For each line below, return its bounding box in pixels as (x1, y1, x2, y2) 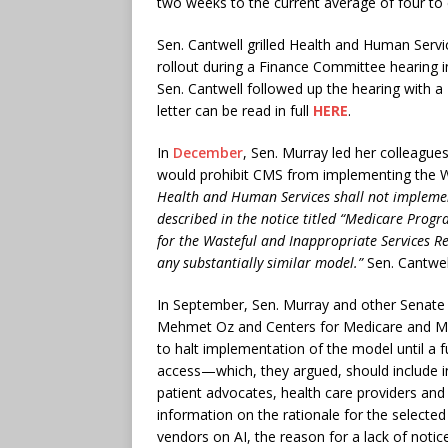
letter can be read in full (157, 100, 313, 120)
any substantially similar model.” (157, 252, 363, 272)
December (173, 142, 243, 162)
